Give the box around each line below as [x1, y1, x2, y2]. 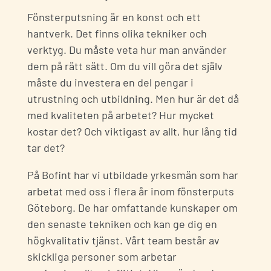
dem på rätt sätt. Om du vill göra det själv [27, 59, 223, 73]
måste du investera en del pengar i [27, 75, 194, 89]
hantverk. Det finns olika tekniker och [27, 26, 207, 40]
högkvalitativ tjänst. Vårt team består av [27, 233, 220, 247]
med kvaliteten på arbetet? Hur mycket [27, 108, 214, 122]
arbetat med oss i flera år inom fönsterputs [27, 184, 234, 198]
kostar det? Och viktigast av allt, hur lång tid [27, 124, 237, 138]
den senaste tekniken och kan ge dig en [27, 217, 217, 230]
